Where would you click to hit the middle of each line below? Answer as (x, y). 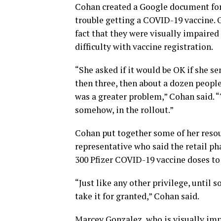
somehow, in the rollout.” (124, 110)
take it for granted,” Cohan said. (137, 196)
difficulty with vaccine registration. (144, 47)
